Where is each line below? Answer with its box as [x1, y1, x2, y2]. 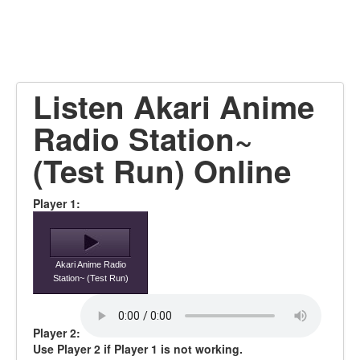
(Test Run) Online [33, 149, 291, 193]
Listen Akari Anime [33, 84, 314, 129]
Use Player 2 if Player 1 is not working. [33, 341, 243, 357]
